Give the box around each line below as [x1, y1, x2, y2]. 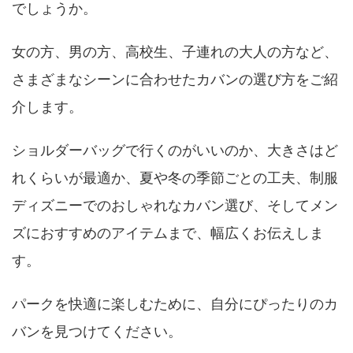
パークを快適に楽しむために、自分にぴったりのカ [12, 295, 338, 312]
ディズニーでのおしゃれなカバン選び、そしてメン [12, 197, 338, 214]
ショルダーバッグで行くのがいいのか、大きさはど [12, 142, 338, 158]
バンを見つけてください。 [12, 323, 182, 340]
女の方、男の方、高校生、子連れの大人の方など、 [12, 43, 338, 60]
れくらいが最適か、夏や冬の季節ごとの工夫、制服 [12, 169, 338, 186]
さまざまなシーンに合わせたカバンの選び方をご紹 [12, 71, 338, 87]
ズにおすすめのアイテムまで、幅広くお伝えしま [12, 225, 324, 241]
